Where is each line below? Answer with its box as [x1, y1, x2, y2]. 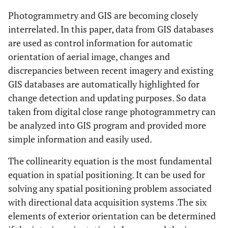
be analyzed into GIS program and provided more [8, 119, 206, 132]
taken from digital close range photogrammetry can [8, 105, 216, 118]
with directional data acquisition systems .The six [8, 196, 207, 209]
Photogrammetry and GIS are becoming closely [8, 9, 198, 22]
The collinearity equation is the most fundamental [8, 155, 212, 167]
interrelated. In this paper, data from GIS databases [8, 23, 214, 36]
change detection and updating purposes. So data [8, 92, 206, 104]
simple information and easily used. [8, 133, 152, 146]
